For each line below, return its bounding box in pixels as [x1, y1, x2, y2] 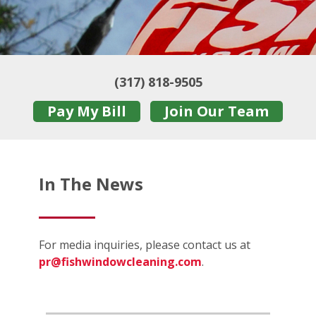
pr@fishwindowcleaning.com [39, 254, 202, 270]
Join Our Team [164, 102, 269, 121]
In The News [39, 172, 143, 196]
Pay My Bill [47, 102, 126, 121]
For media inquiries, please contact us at [39, 237, 250, 253]
